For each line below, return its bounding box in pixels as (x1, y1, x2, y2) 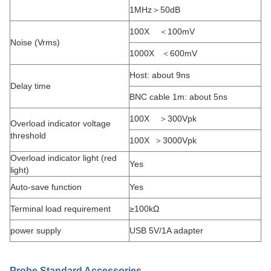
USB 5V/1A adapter (129, 226, 203, 235)
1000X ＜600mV (129, 48, 197, 58)
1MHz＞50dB (129, 5, 180, 15)
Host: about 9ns (129, 70, 190, 80)
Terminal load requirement (10, 204, 111, 214)
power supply (10, 226, 61, 235)
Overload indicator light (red (10, 153, 117, 163)
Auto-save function (10, 182, 82, 192)
